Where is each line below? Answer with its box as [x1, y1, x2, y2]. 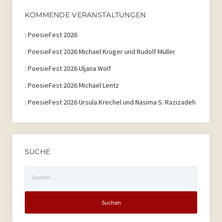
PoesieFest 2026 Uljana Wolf [27, 64, 111, 73]
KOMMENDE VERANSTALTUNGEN [24, 10, 146, 20]
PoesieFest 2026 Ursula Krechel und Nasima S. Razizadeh [27, 98, 196, 107]
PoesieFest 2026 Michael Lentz [27, 81, 119, 90]
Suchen [24, 166, 46, 176]
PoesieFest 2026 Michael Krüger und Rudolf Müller [27, 47, 175, 56]
